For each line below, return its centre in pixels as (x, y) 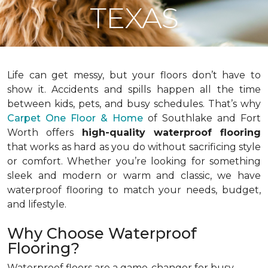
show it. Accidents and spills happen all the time (134, 89)
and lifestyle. (37, 204)
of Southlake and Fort (204, 118)
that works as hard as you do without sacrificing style (134, 147)
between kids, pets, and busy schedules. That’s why (134, 104)
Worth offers (40, 133)
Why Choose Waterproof (102, 233)
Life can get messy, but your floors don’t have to (134, 75)
